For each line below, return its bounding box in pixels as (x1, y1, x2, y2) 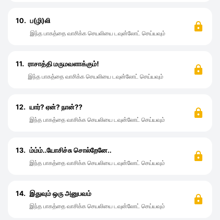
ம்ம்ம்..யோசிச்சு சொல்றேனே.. (29, 146, 111, 154)
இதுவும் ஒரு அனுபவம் (29, 189, 91, 197)
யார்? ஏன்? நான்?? (29, 103, 82, 111)
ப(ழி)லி (30, 16, 50, 25)
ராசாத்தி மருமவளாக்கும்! (28, 59, 99, 68)
